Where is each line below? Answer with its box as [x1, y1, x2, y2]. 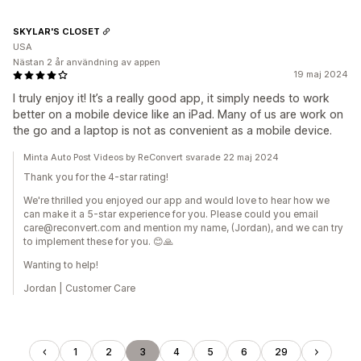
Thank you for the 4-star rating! [23, 171, 168, 183]
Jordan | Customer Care [23, 282, 135, 294]
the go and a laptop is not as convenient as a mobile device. [13, 123, 332, 137]
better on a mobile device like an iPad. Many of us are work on [13, 107, 343, 121]
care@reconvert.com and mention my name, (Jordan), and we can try [23, 222, 343, 234]
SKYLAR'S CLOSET [13, 25, 100, 37]
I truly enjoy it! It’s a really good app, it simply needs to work [13, 91, 330, 105]
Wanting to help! [23, 259, 98, 271]
